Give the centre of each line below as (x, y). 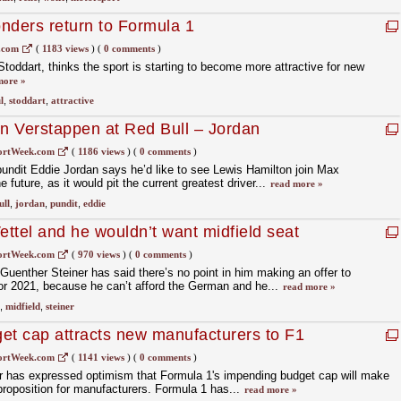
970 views (98, 254)
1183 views (65, 48)
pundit (64, 203)
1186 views (101, 151)
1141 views (101, 357)
